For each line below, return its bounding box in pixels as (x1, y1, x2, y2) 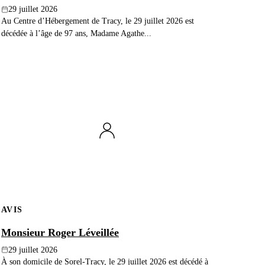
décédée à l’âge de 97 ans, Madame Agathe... (1, 28, 151, 38)
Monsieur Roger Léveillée (1, 226, 119, 238)
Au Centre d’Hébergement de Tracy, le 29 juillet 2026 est (1, 16, 194, 26)
